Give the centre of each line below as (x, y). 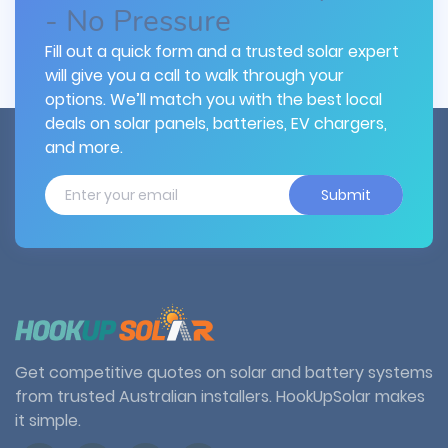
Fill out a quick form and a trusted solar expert (222, 51)
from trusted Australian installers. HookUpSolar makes (220, 396)
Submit (346, 194)
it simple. (48, 420)
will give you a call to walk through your (194, 75)
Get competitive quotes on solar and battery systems (224, 372)
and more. (84, 147)
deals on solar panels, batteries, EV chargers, (216, 123)
